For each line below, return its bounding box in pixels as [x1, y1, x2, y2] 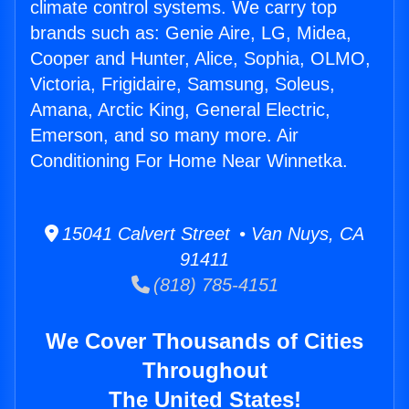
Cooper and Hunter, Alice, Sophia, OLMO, [30, 48, 371, 69]
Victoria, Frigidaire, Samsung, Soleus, [30, 74, 335, 95]
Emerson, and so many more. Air [30, 125, 299, 146]
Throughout [142, 358, 267, 383]
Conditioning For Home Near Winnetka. [30, 151, 348, 172]
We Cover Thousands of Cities [46, 329, 363, 354]
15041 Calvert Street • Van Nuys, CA [58, 224, 364, 245]
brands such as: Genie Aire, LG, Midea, [30, 23, 351, 44]
